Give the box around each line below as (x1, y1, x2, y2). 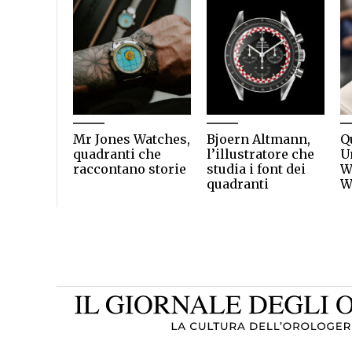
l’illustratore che (207, 146, 314, 162)
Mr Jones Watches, (73, 131, 190, 147)
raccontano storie (73, 161, 186, 177)
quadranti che (73, 146, 161, 162)
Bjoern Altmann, (207, 131, 310, 147)
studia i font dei (207, 161, 306, 177)
